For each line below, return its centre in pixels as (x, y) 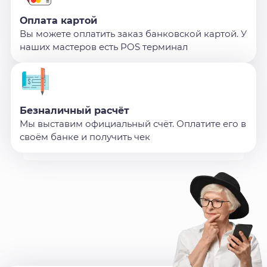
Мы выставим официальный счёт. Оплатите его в (133, 124)
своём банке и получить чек (85, 137)
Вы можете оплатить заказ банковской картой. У (133, 34)
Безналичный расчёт (74, 111)
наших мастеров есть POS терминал (104, 47)
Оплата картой (58, 21)
